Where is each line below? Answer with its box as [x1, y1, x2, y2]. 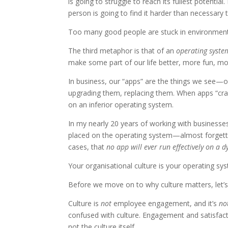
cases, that [68, 142, 107, 152]
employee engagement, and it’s [111, 198, 219, 209]
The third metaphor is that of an [68, 46, 177, 56]
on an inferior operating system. [68, 100, 174, 110]
